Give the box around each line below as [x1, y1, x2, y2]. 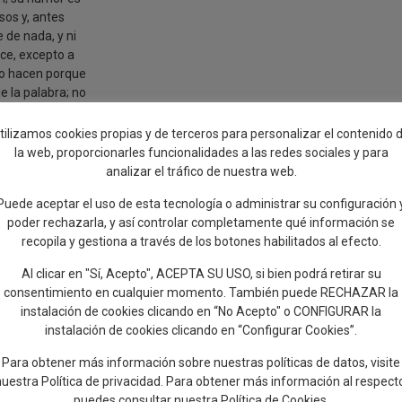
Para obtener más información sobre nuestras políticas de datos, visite [2, 354, 400, 370]
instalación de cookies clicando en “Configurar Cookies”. [45, 323, 357, 337]
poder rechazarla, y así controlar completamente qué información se [7, 215, 395, 231]
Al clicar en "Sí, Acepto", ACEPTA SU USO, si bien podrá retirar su [21, 267, 381, 281]
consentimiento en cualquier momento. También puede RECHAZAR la [4, 285, 398, 300]
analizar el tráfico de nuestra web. [105, 164, 297, 179]
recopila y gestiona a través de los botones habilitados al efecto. [21, 234, 381, 249]
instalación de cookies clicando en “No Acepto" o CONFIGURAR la [21, 304, 381, 319]
